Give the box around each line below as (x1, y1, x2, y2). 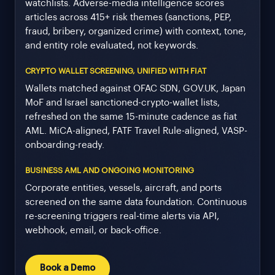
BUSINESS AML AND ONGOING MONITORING (25, 166, 194, 175)
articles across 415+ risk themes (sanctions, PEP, (25, 13, 231, 23)
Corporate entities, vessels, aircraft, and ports (25, 184, 222, 193)
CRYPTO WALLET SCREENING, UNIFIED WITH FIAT (25, 67, 206, 76)
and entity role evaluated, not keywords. (25, 41, 198, 51)
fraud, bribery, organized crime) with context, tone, (25, 27, 246, 37)
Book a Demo (40, 264, 95, 273)
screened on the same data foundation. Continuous (25, 198, 247, 207)
